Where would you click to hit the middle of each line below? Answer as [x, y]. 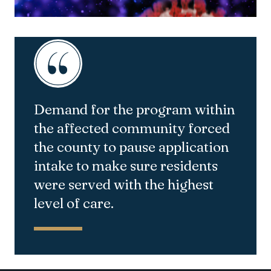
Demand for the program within [134, 109]
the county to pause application [131, 146]
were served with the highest [124, 184]
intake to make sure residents [126, 165]
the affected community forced [132, 128]
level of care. [74, 203]
